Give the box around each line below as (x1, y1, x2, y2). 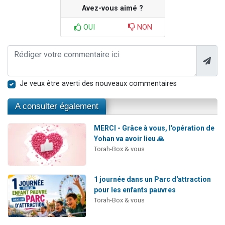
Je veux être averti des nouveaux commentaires (20, 79, 177, 88)
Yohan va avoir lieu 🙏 (93, 134, 164, 143)
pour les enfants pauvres (93, 186, 176, 194)
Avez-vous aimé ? (82, 4, 143, 13)
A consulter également (15, 101, 98, 111)
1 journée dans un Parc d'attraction (93, 175, 211, 184)
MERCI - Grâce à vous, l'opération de (93, 124, 214, 132)
